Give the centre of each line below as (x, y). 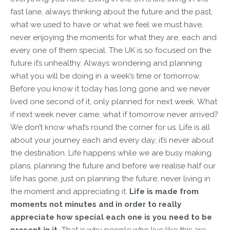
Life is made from (164, 191)
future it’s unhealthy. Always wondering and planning (106, 63)
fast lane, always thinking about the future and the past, (111, 12)
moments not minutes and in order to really (96, 204)
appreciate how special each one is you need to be (111, 217)
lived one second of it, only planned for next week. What (114, 101)
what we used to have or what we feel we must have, (107, 24)
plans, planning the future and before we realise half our (113, 166)
